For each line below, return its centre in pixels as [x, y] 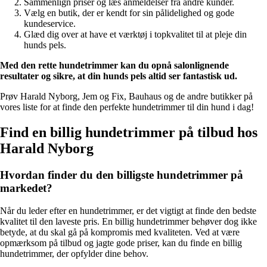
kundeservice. [50, 23]
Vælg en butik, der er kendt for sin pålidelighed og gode [129, 13]
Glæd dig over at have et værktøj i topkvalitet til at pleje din [135, 34]
